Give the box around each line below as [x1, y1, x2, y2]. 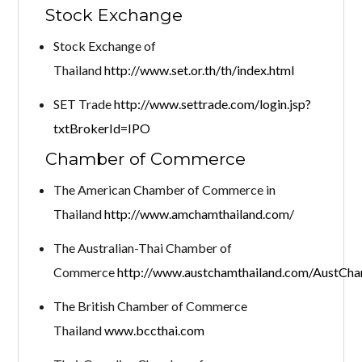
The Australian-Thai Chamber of [53, 239, 232, 255]
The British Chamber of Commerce [53, 297, 247, 314]
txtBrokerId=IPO [53, 120, 150, 136]
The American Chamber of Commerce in [53, 181, 276, 197]
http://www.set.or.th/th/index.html [103, 61, 294, 78]
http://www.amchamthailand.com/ [103, 205, 294, 221]
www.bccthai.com [103, 322, 204, 338]
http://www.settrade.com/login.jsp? [113, 95, 311, 112]
